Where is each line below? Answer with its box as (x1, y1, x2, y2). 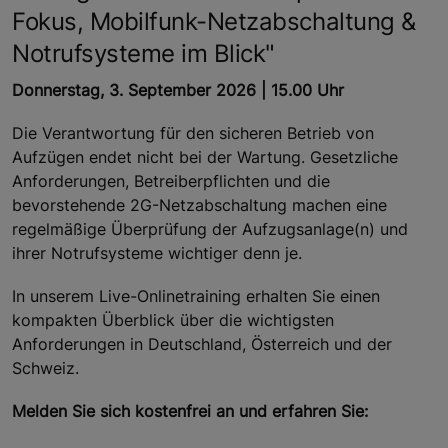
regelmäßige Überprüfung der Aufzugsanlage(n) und (12, 219, 408, 240)
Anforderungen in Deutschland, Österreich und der (12, 334, 392, 355)
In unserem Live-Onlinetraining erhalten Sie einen (12, 286, 380, 307)
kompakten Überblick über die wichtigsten (12, 310, 334, 331)
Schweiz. (12, 358, 79, 379)
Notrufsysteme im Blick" (12, 38, 275, 68)
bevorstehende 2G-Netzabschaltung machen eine (12, 195, 387, 216)
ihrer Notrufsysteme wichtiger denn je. (12, 243, 302, 264)
